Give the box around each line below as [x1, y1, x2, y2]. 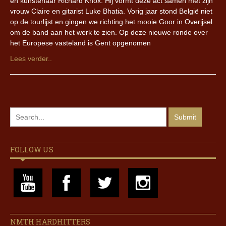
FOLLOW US [10, 145, 53, 155]
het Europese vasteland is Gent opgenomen [10, 39, 151, 47]
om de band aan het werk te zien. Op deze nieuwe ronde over [10, 28, 208, 37]
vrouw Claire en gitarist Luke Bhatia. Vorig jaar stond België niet [10, 7, 212, 16]
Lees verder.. [10, 54, 52, 63]
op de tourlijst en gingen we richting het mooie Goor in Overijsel [10, 18, 212, 26]
